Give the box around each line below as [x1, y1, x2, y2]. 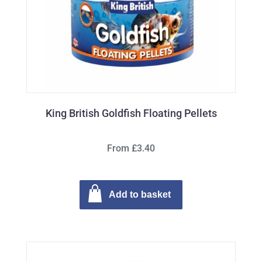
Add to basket [109, 188, 171, 200]
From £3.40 [107, 142, 155, 154]
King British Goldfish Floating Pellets [45, 106, 217, 119]
